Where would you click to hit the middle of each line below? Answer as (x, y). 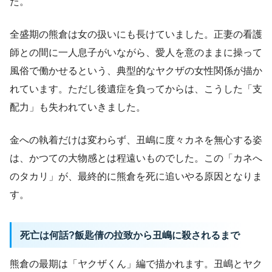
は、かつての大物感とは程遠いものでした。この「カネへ (136, 158)
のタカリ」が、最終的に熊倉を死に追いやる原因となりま (136, 176)
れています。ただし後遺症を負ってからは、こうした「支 (136, 89)
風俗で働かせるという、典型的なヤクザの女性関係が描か (136, 70)
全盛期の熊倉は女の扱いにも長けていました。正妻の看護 (136, 34)
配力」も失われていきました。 (78, 107)
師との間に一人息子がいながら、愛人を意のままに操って (136, 52)
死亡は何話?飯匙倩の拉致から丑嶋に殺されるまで (130, 235)
